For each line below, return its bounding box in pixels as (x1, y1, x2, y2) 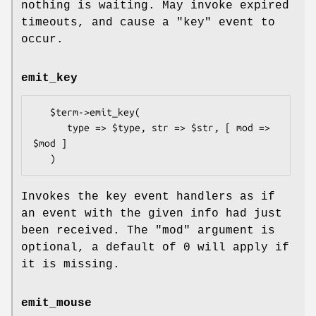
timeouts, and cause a (21, 16, 176, 29)
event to (212, 16, 275, 29)
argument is (190, 224, 275, 237)
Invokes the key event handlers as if (21, 190, 275, 203)
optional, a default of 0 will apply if (21, 241, 289, 254)
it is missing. (21, 257, 120, 271)
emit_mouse (21, 296, 92, 310)
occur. (21, 32, 63, 46)
